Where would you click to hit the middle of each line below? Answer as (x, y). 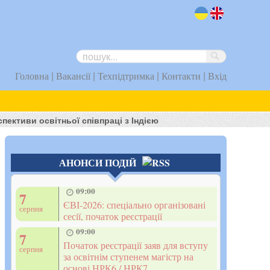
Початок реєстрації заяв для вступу (136, 245)
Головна (32, 76)
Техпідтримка (126, 76)
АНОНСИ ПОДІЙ (98, 163)
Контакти (181, 76)
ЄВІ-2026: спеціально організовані (134, 204)
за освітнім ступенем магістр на (128, 256)
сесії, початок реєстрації (113, 216)
